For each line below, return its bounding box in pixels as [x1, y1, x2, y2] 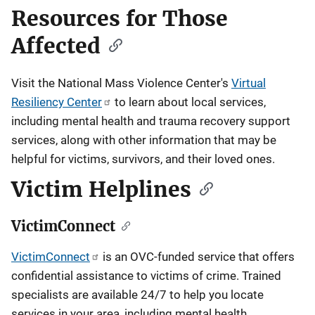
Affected [11, 33, 101, 59]
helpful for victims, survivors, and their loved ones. [11, 152, 275, 166]
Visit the [11, 76, 58, 90]
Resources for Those [11, 6, 228, 32]
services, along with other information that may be [11, 133, 276, 147]
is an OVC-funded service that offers [100, 250, 295, 264]
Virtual [231, 76, 266, 90]
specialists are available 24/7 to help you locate [11, 288, 264, 302]
